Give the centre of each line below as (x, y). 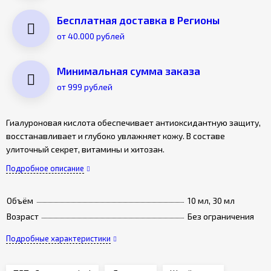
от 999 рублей (85, 87)
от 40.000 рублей (91, 36)
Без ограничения (221, 216)
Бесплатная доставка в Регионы (138, 20)
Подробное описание (45, 168)
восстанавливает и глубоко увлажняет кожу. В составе (116, 136)
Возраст (23, 216)
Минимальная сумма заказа (129, 71)
